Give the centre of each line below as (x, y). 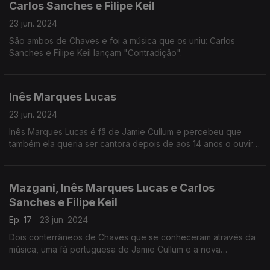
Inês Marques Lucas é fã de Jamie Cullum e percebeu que (125, 132)
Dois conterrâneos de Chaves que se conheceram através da (132, 237)
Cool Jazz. (30, 168)
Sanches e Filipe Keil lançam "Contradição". (96, 53)
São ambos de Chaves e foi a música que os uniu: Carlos (122, 41)
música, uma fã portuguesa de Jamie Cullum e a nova (97, 249)
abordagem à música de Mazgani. (76, 261)
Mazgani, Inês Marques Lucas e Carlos (112, 188)
